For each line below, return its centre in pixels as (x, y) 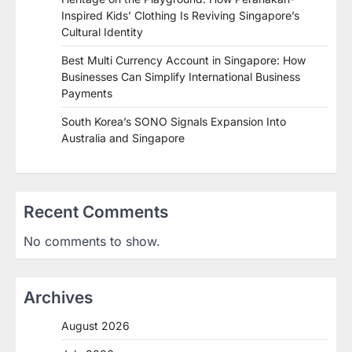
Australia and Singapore (123, 138)
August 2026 (95, 326)
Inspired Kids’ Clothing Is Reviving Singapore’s (180, 16)
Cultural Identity (102, 32)
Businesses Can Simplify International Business (181, 77)
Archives (58, 298)
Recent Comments (96, 212)
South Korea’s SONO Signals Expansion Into (174, 122)
